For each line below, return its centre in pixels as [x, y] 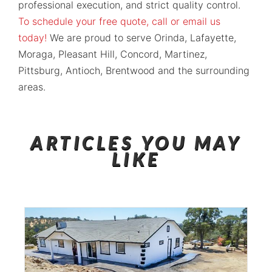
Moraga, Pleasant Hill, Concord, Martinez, [113, 54]
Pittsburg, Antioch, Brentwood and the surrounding [134, 71]
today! [32, 38]
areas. [32, 87]
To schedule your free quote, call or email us [119, 22]
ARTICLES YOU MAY [136, 142]
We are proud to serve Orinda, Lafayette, [141, 38]
